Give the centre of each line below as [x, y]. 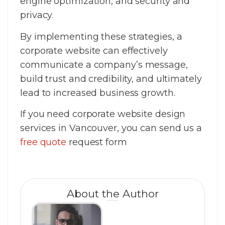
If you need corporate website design [103, 114]
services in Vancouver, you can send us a [111, 128]
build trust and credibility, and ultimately [111, 79]
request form [97, 142]
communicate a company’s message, [104, 65]
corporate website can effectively [94, 50]
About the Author [113, 193]
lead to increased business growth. [98, 93]
